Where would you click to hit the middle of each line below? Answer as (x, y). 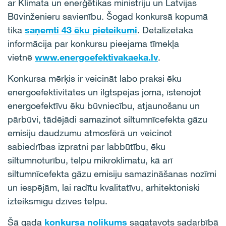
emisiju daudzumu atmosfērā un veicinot (90, 133)
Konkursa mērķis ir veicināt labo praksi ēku (95, 78)
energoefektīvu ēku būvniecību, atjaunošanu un (104, 105)
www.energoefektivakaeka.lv (96, 57)
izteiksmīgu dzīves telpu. (58, 201)
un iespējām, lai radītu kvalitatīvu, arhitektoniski (104, 187)
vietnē (20, 57)
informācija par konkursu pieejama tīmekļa (93, 43)
